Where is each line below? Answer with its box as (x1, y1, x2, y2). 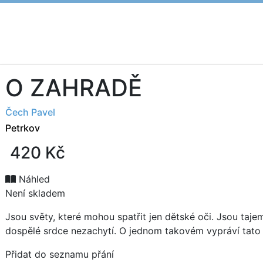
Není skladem (5, 187, 65, 199)
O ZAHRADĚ (5, 73, 142, 102)
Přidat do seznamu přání (5, 248, 114, 260)
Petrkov (5, 122, 40, 134)
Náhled (16, 173, 50, 185)
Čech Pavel (5, 106, 55, 118)
